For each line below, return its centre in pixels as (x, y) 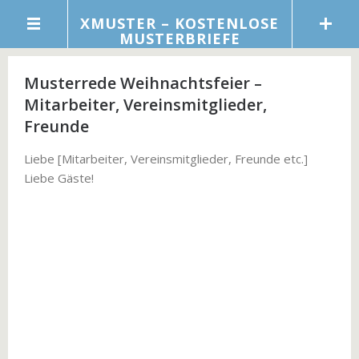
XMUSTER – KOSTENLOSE (179, 23)
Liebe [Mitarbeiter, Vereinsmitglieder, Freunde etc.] (166, 159)
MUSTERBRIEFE (179, 38)
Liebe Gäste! (59, 178)
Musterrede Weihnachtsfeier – (143, 83)
